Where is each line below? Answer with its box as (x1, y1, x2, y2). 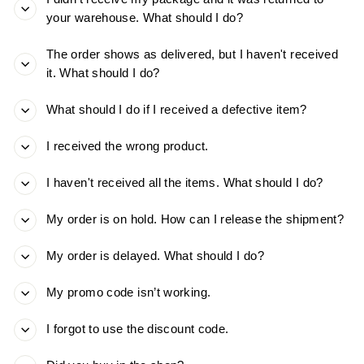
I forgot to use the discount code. (46, 323, 229, 336)
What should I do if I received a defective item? (46, 103, 307, 117)
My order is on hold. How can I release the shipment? (46, 213, 344, 227)
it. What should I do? (46, 67, 160, 80)
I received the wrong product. (46, 140, 209, 154)
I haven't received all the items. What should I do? (46, 176, 323, 190)
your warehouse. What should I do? (46, 11, 244, 25)
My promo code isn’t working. (46, 286, 211, 300)
